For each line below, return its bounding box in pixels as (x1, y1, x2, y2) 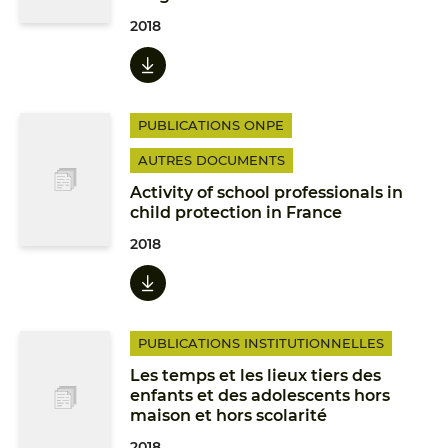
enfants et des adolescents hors (130, 386, 390, 405)
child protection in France (130, 203, 342, 222)
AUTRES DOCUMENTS (138, 152, 285, 168)
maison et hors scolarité (130, 406, 327, 425)
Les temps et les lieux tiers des (130, 366, 381, 385)
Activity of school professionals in (130, 183, 403, 202)
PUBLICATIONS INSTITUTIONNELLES (138, 335, 384, 351)
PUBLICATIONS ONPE (138, 117, 284, 133)
